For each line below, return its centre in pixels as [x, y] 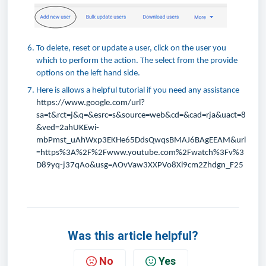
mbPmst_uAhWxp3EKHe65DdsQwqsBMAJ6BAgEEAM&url [141, 140]
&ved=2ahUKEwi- [68, 128]
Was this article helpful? [133, 235]
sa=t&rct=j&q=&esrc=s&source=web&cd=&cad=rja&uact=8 [141, 115]
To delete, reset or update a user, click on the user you [131, 48]
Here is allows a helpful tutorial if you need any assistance [138, 90]
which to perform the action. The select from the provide [137, 61]
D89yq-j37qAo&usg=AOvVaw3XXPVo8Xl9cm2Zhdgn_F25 [140, 165]
